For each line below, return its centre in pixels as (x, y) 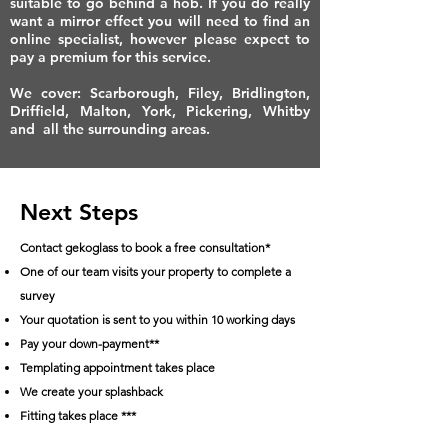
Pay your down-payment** (89, 343)
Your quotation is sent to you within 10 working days (157, 319)
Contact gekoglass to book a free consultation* (145, 247)
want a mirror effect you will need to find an (160, 20)
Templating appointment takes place (117, 367)
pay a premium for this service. (114, 56)
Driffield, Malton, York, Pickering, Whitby (160, 110)
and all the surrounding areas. (110, 128)
